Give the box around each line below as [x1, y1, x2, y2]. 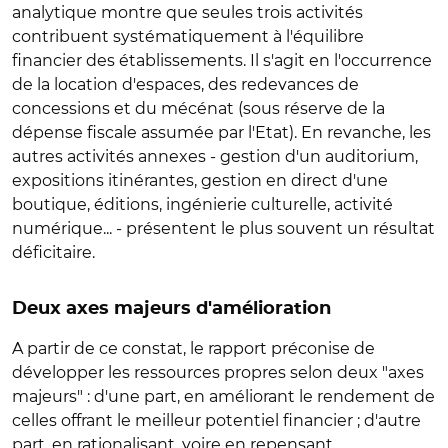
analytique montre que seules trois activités [12, 3, 363, 22]
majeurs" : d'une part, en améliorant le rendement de [12, 387, 435, 406]
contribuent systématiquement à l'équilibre [12, 27, 364, 46]
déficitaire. [12, 243, 95, 262]
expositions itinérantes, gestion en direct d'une [12, 171, 388, 190]
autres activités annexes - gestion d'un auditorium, [12, 147, 418, 166]
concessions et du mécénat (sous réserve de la [12, 99, 385, 118]
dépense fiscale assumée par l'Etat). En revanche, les [12, 123, 431, 142]
